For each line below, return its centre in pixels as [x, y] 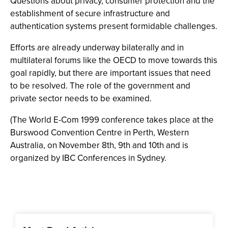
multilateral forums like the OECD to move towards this [114, 60]
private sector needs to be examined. [81, 98]
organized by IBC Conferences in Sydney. [88, 158]
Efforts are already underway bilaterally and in [97, 48]
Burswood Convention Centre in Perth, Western [99, 133]
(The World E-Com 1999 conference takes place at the [112, 120]
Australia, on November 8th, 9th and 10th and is [99, 145]
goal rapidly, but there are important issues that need [110, 73]
